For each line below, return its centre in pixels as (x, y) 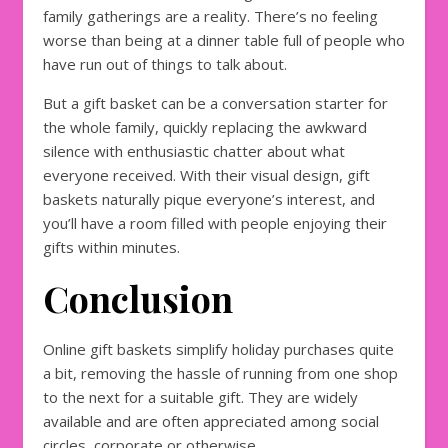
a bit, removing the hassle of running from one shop (220, 372)
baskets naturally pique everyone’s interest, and (209, 198)
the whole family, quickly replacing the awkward (205, 126)
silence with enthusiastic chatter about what (194, 150)
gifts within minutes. (111, 246)
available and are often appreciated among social (211, 420)
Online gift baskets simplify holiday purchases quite (218, 348)
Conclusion (138, 297)
